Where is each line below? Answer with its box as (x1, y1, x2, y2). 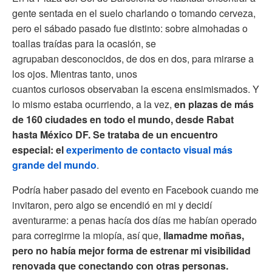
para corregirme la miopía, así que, (12, 228, 163, 242)
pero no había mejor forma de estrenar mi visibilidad (12, 243, 251, 257)
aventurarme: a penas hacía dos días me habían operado (12, 212, 257, 227)
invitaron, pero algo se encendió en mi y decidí (12, 197, 212, 212)
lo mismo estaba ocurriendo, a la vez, (12, 97, 174, 111)
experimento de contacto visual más (66, 142, 233, 157)
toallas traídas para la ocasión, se (12, 36, 156, 50)
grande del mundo (12, 157, 97, 172)
